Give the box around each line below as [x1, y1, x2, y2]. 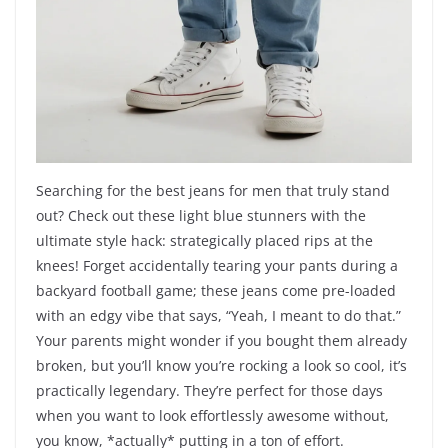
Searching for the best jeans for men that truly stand [36, 181, 390, 201]
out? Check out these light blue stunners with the [36, 206, 366, 226]
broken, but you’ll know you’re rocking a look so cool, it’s [36, 356, 407, 376]
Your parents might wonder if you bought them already [36, 331, 407, 351]
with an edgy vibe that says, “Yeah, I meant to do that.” [36, 306, 401, 326]
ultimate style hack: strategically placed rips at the [36, 231, 373, 251]
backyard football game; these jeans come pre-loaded [36, 281, 396, 301]
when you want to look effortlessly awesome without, [36, 406, 389, 426]
